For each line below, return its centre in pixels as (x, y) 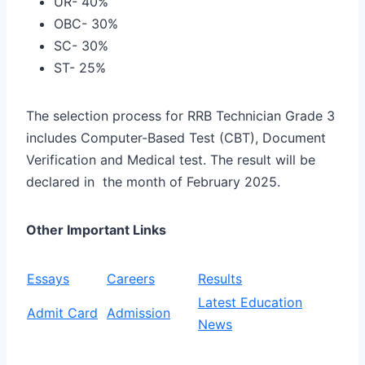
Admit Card (62, 312)
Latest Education (250, 302)
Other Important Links (96, 229)
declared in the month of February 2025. (153, 181)
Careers (131, 278)
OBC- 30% (86, 23)
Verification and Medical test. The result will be (171, 159)
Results (220, 278)
